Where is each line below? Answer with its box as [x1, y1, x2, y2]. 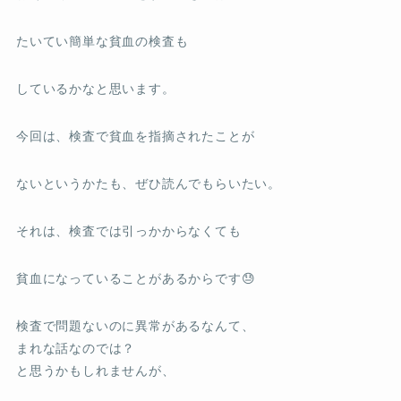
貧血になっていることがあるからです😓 [15, 270, 256, 286]
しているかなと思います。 [15, 81, 175, 96]
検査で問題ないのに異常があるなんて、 [15, 318, 255, 333]
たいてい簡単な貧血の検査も [15, 33, 189, 48]
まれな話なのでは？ [15, 340, 136, 355]
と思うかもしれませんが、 [15, 363, 175, 378]
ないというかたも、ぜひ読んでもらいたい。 [15, 175, 282, 191]
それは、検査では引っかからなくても [15, 223, 242, 238]
